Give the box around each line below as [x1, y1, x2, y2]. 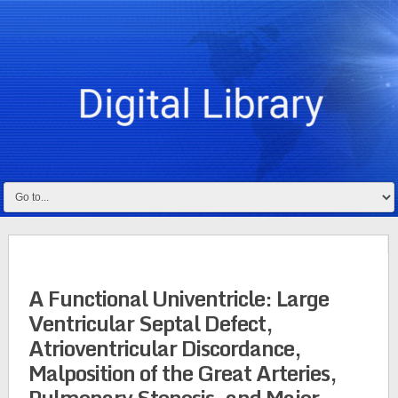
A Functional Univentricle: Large [28, 281, 329, 315]
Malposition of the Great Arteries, [28, 355, 337, 390]
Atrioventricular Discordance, [28, 330, 301, 365]
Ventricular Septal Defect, [28, 306, 273, 340]
